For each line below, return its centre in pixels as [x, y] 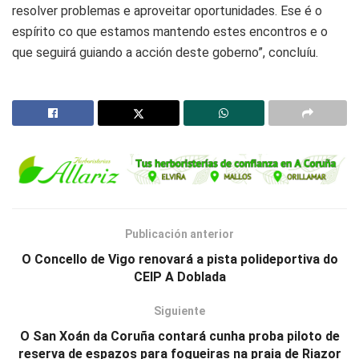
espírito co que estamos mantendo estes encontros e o [170, 31]
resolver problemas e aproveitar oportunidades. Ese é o [167, 10]
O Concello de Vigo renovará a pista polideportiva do [179, 260]
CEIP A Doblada [179, 277]
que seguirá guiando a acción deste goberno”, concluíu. [165, 52]
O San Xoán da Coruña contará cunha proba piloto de [179, 337]
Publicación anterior [179, 234]
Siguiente [179, 311]
